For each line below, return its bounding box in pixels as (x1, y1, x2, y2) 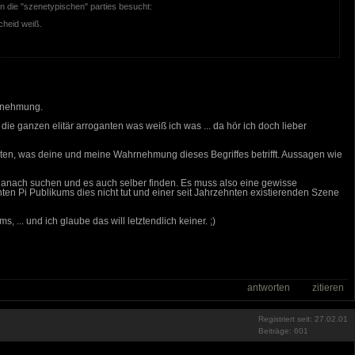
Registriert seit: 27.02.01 (258, 314, 348, 323)
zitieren (312, 281, 344, 293)
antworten (247, 281, 290, 293)
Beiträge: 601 (258, 326, 308, 335)
